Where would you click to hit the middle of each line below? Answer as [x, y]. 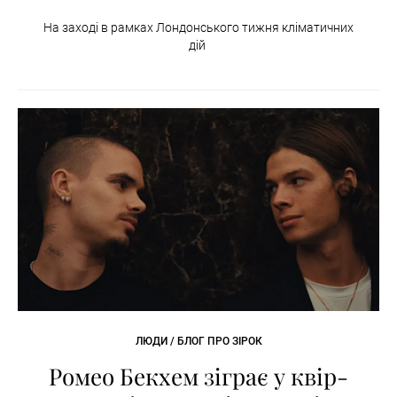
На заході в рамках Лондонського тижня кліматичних [198, 27]
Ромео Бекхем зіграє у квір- [198, 377]
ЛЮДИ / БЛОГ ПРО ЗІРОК [198, 342]
